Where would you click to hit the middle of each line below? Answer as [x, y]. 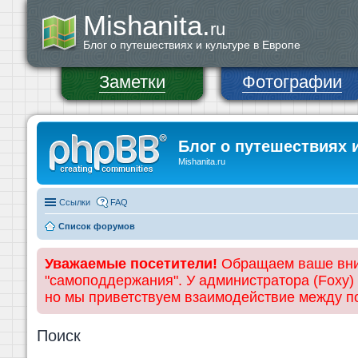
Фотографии [292, 82]
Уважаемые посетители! [131, 263]
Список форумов [97, 226]
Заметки [132, 82]
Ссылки [75, 202]
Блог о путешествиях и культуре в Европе [192, 45]
